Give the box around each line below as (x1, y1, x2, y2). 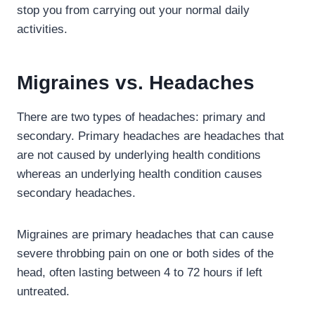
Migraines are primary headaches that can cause (17, 227, 274, 241)
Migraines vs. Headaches (17, 71, 255, 94)
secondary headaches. (17, 186, 139, 200)
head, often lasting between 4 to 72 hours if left (17, 265, 262, 279)
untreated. (17, 284, 73, 298)
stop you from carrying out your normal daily (17, 3, 250, 17)
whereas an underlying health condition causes (17, 167, 262, 181)
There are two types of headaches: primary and (17, 110, 265, 124)
